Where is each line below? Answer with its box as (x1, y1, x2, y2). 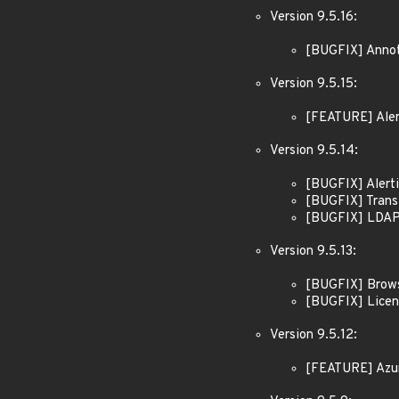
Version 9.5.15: (270, 76, 357, 93)
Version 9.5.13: (270, 243, 356, 260)
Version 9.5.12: (270, 327, 357, 344)
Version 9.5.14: (270, 142, 358, 159)
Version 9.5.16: (270, 9, 357, 26)
